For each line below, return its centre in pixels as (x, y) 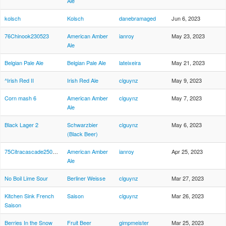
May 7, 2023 (187, 98)
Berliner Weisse (86, 178)
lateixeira (130, 63)
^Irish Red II (19, 80)
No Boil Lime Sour (26, 178)
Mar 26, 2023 (188, 196)
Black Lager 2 (21, 125)
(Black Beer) (82, 134)
